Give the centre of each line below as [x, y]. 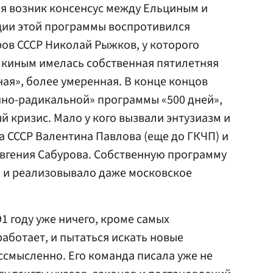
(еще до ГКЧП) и [185, 136]
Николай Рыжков [91, 45]
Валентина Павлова [88, 136]
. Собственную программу [158, 155]
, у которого [168, 45]
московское [160, 173]
